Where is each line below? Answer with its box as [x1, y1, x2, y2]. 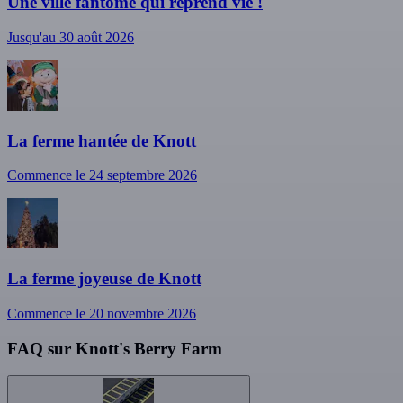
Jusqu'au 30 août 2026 [7, 29, 134, 45]
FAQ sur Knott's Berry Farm [7, 338, 222, 358]
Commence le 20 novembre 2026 [7, 305, 196, 321]
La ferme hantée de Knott [7, 130, 196, 150]
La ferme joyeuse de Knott [7, 269, 201, 289]
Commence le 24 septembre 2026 [7, 167, 197, 184]
